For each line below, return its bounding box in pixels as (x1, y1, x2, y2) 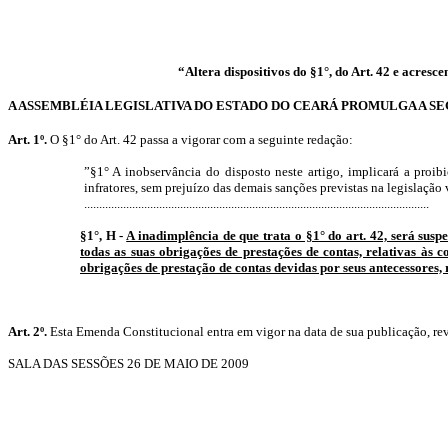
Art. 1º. (8, 132, 47, 147)
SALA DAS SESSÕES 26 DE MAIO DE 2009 (8, 356, 249, 371)
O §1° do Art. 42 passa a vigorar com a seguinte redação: (47, 132, 353, 147)
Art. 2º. (8, 324, 47, 339)
